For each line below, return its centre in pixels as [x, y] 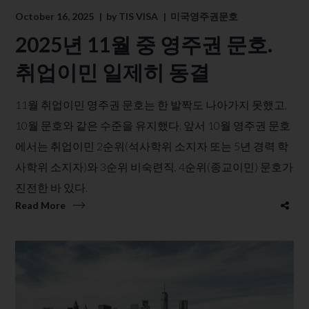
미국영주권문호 [205, 16]
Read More [41, 205]
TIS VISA [139, 16]
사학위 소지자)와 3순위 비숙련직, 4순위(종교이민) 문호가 [154, 166]
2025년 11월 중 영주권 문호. [144, 44]
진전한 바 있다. [52, 187]
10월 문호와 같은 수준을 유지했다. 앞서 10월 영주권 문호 [153, 125]
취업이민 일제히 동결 [113, 71]
